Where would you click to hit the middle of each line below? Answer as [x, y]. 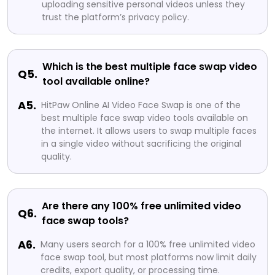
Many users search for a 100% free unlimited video [148, 244]
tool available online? [96, 81]
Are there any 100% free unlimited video [141, 206]
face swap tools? [85, 220]
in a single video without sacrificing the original [141, 143]
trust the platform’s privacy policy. [115, 17]
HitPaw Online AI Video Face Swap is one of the [141, 105]
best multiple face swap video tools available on [145, 118]
